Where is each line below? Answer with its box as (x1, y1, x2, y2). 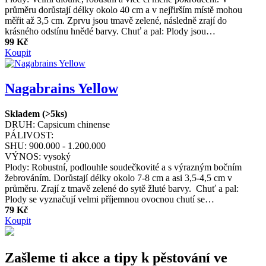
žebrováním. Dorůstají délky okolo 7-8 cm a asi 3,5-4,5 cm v (5, 173, 232, 183)
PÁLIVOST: (5, 130, 53, 141)
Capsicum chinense (37, 119, 110, 130)
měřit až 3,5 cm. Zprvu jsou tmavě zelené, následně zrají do (5, 15, 227, 26)
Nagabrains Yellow (5, 81, 118, 97)
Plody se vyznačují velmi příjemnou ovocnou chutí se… (5, 194, 214, 205)
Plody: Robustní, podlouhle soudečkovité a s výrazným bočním (5, 162, 242, 173)
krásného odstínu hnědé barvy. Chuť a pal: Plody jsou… (5, 26, 216, 37)
